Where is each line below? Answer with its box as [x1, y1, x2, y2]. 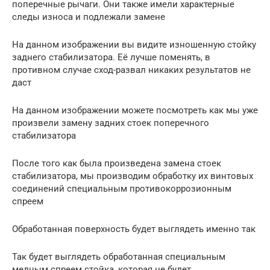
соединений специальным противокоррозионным [12, 183, 231, 194]
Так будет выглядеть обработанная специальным [12, 251, 225, 262]
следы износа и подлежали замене [12, 11, 165, 22]
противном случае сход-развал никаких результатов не [12, 64, 251, 75]
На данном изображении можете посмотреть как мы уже [12, 104, 258, 116]
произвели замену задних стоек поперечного [12, 117, 209, 128]
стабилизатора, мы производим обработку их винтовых [12, 170, 253, 181]
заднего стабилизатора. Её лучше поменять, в [12, 51, 210, 63]
